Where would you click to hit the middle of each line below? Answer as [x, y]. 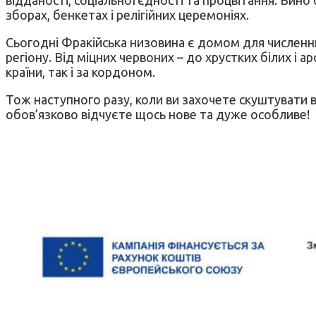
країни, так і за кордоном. [80, 72]
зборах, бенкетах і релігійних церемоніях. [127, 14]
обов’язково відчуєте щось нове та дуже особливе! [158, 114]
